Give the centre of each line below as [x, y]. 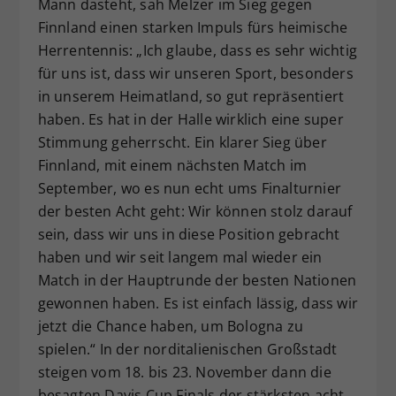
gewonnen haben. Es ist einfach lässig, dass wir [198, 303]
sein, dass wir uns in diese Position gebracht [189, 234]
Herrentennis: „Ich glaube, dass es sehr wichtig [197, 50]
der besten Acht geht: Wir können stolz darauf [195, 211]
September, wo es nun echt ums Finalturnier [189, 188]
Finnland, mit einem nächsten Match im [172, 165]
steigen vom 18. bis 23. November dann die [184, 372]
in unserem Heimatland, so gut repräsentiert [191, 96]
